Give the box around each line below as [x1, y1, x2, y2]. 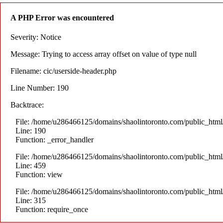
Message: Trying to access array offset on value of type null [10, 50, 197, 59]
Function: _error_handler [15, 135, 94, 144]
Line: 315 [15, 196, 46, 205]
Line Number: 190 [10, 84, 69, 93]
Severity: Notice [10, 33, 61, 42]
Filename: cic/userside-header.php [10, 67, 116, 76]
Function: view [15, 170, 63, 179]
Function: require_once [15, 205, 88, 214]
